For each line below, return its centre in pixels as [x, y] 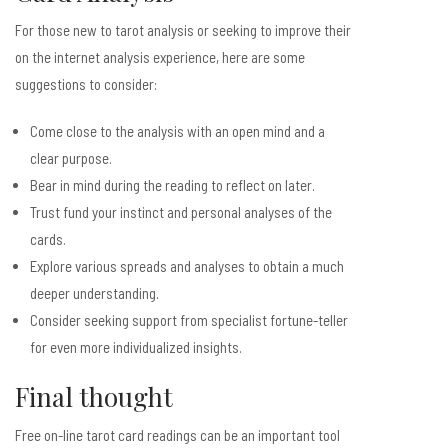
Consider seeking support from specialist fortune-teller [189, 320]
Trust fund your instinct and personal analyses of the [181, 212]
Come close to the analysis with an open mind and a [177, 131]
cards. [48, 239]
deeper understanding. [94, 293]
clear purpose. [71, 158]
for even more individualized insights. [136, 347]
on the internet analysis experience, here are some [160, 57]
